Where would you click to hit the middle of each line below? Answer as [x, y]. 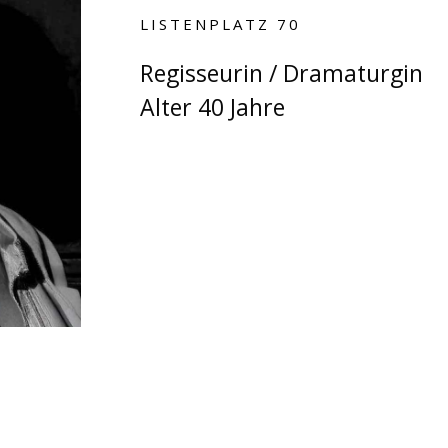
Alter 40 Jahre [213, 107]
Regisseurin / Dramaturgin [282, 73]
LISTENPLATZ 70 [221, 24]
